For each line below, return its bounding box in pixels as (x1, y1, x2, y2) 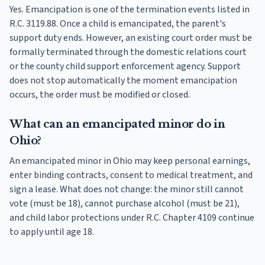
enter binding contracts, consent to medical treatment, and (9, 169, 253, 182)
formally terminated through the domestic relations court (9, 46, 247, 59)
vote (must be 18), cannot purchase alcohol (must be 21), (9, 197, 240, 211)
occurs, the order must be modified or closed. (9, 88, 190, 102)
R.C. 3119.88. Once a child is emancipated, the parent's (9, 17, 226, 31)
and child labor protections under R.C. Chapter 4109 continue (9, 211, 254, 225)
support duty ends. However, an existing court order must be (9, 31, 252, 45)
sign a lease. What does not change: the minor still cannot (9, 183, 244, 196)
